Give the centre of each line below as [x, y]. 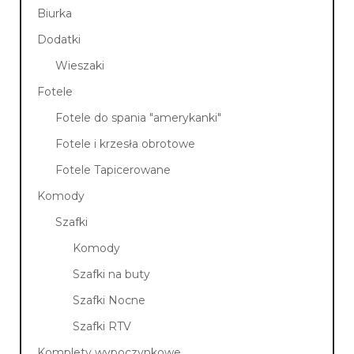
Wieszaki [79, 66]
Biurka [55, 14]
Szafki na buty [112, 275]
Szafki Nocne [109, 301]
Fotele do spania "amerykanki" [138, 118]
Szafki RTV [102, 327]
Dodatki [59, 40]
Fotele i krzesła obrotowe [125, 144]
